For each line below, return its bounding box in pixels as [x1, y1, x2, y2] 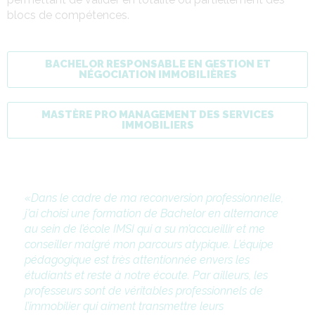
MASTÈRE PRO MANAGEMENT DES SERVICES [41, 108, 274, 121]
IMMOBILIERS [121, 118, 194, 131]
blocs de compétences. [7, 8, 129, 22]
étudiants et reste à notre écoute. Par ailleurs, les [25, 268, 268, 282]
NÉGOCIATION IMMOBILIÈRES [78, 67, 237, 81]
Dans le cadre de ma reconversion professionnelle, [31, 191, 283, 205]
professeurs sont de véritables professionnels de [25, 283, 263, 297]
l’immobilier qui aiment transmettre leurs [25, 299, 224, 313]
